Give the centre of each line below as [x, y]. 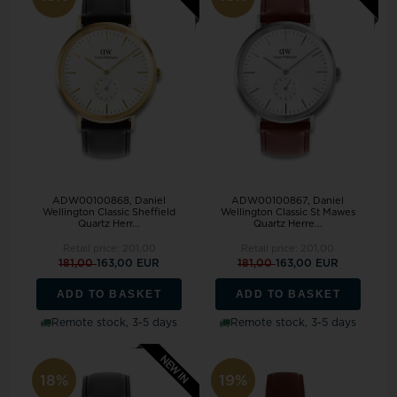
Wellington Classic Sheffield [109, 213]
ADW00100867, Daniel [288, 201]
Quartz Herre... [288, 224]
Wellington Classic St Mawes [288, 213]
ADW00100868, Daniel [109, 201]
